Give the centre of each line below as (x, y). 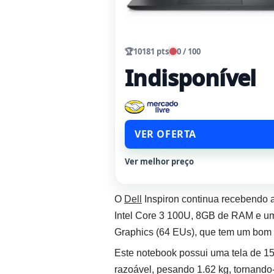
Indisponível (191, 78)
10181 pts (151, 52)
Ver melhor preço (159, 162)
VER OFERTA (165, 134)
